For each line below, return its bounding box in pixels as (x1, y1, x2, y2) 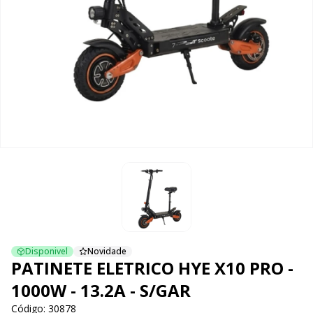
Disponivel (25, 245, 68, 257)
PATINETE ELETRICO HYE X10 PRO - (11, 256, 293, 279)
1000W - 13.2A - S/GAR (11, 279, 191, 302)
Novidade (87, 245, 126, 257)
